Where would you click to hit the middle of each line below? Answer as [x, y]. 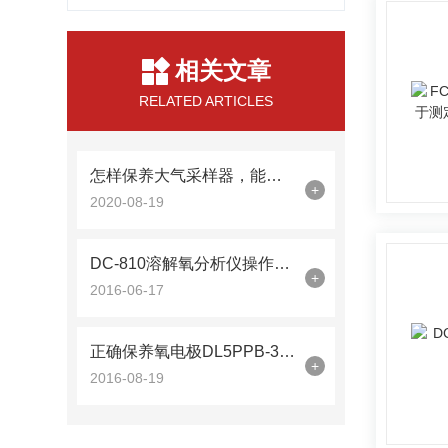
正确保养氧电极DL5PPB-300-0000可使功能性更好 [287, 351]
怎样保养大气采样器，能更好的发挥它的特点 [274, 175]
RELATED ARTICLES [206, 101]
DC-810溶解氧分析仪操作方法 [282, 263]
